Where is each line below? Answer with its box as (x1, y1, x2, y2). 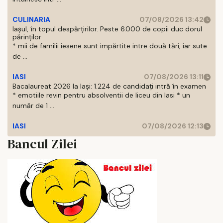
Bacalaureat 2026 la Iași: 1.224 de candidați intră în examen (12, 82, 206, 91)
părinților (12, 32, 41, 41)
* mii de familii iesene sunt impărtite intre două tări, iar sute (12, 41, 207, 50)
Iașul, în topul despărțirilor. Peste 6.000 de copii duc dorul (12, 24, 202, 33)
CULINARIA (12, 15, 50, 24)
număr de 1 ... (12, 101, 54, 110)
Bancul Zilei (7, 135, 77, 153)
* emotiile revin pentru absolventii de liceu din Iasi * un (12, 91, 190, 100)
